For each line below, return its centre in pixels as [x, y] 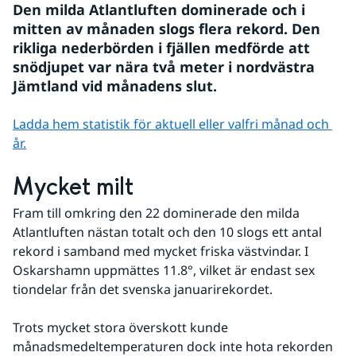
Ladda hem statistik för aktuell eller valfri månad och [171, 124]
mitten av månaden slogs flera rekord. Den [166, 29]
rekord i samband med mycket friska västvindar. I [161, 251]
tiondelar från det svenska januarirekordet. [144, 289]
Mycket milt [73, 188]
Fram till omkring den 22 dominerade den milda [156, 213]
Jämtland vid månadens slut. [115, 86]
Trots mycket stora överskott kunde [120, 327]
